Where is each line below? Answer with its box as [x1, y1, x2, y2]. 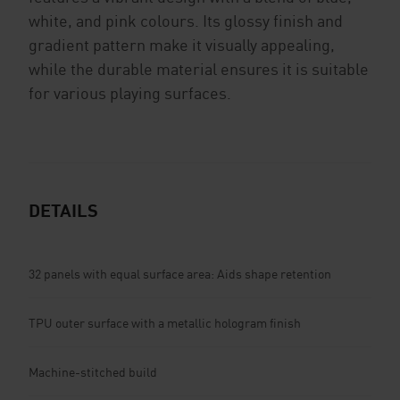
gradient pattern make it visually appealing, [29, 35, 335, 54]
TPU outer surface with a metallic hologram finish [29, 314, 301, 330]
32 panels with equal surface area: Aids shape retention [29, 265, 331, 281]
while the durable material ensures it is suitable [29, 59, 369, 79]
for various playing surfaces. [29, 83, 231, 103]
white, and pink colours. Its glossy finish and [29, 11, 343, 30]
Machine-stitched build [29, 363, 157, 379]
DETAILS [29, 199, 98, 221]
